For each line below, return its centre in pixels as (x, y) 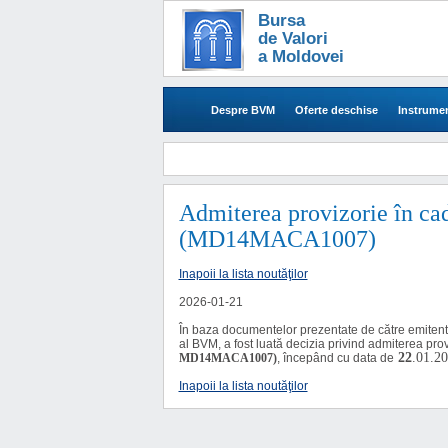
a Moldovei (300, 56)
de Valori (292, 38)
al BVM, (199, 344)
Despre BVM (242, 110)
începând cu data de (338, 358)
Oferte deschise (336, 110)
